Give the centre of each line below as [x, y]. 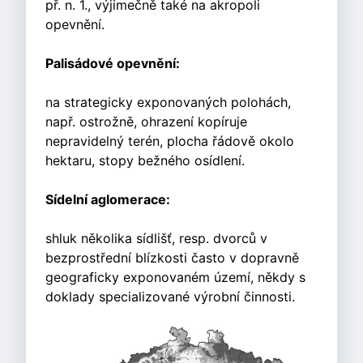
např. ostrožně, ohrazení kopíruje [146, 122]
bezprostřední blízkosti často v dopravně [172, 258]
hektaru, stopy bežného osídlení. [145, 161]
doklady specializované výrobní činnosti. [170, 297]
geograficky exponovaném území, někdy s [175, 278]
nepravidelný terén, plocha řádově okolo [170, 141]
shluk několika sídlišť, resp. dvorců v [156, 239]
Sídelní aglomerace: [108, 200]
